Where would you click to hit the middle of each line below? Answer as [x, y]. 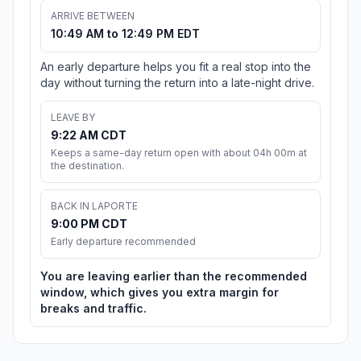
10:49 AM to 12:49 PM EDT [125, 34]
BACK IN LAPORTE [94, 206]
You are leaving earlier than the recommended [174, 276]
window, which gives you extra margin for [160, 293]
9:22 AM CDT [89, 135]
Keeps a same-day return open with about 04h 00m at [179, 153]
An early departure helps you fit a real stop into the [176, 67]
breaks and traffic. [93, 309]
